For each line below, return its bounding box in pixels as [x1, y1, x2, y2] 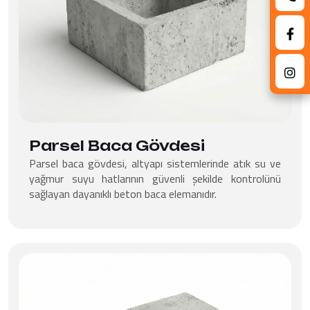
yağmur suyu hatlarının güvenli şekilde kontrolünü [29, 170, 281, 188]
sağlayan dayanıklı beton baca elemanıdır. [29, 185, 217, 203]
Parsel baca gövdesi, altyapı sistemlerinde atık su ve [29, 155, 281, 172]
